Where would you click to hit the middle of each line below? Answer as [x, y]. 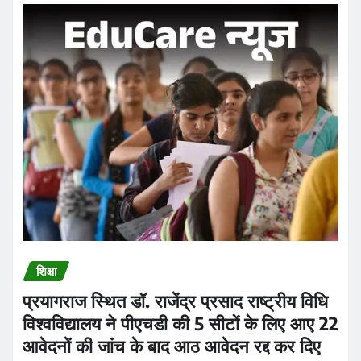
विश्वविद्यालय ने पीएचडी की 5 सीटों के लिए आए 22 [180, 262]
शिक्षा [46, 210]
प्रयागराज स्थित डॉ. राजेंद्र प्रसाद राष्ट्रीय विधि [175, 240]
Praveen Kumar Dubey [115, 318]
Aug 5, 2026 [248, 318]
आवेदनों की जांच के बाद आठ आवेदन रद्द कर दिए [172, 285]
